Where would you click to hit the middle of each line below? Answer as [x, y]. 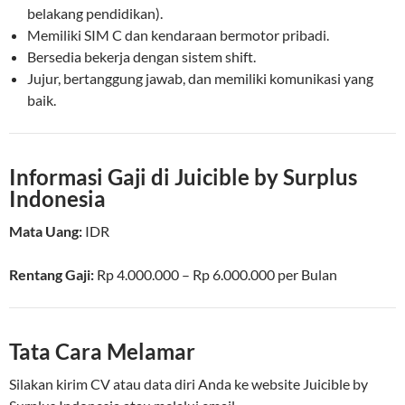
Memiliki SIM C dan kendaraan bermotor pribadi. [178, 35]
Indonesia [57, 199]
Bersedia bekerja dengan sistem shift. [141, 57]
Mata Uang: [46, 231]
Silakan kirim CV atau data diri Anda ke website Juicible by [188, 384]
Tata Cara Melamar [102, 352]
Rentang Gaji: [52, 275]
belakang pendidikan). [95, 14]
